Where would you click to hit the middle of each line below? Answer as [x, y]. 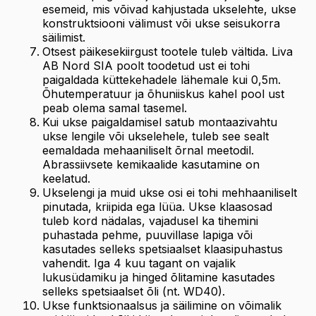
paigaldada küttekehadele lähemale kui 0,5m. [162, 80]
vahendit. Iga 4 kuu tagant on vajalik [139, 263]
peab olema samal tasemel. [115, 108]
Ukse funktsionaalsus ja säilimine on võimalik [162, 305]
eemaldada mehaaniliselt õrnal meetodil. [148, 150]
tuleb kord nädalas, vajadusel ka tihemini [150, 221]
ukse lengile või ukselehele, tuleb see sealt [156, 136]
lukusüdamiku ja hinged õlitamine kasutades [159, 277]
